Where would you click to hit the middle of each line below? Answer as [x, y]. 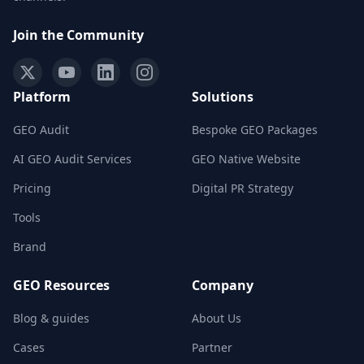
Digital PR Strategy [243, 188]
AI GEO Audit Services [72, 159]
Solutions [223, 97]
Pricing [32, 188]
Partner [212, 347]
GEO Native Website [246, 159]
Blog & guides [51, 318]
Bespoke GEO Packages [255, 130]
